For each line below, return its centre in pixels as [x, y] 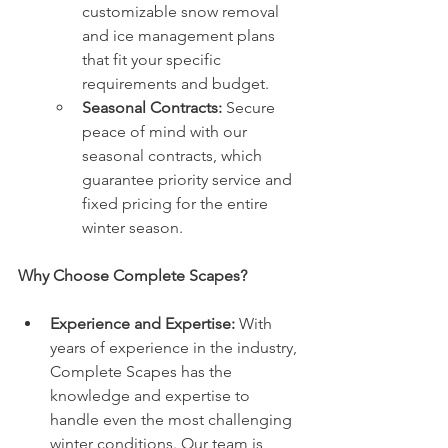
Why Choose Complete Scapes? [132, 276]
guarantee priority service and [189, 180]
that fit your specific [153, 60]
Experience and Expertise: [142, 324]
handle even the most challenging [173, 420]
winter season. [132, 228]
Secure [250, 108]
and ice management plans [180, 36]
